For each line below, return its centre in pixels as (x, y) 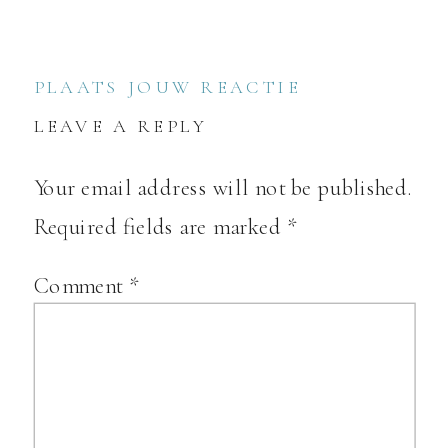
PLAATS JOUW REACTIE (167, 86)
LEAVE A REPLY (121, 126)
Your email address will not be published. (222, 187)
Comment (81, 285)
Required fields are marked (160, 226)
